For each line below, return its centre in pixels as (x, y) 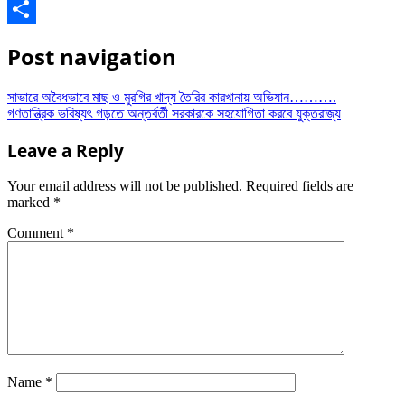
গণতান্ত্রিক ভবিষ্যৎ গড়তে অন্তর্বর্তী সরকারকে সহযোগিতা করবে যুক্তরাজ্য (174, 113)
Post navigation (92, 56)
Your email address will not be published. (125, 186)
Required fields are (300, 186)
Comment (37, 233)
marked (30, 202)
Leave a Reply (66, 150)
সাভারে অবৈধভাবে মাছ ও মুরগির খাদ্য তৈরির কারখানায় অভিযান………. (172, 97)
